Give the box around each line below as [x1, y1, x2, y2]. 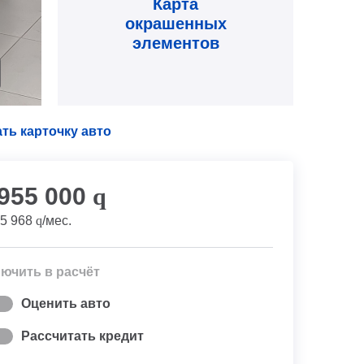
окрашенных [124, 15, 227, 33]
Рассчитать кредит [21, 329, 144, 343]
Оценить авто [21, 297, 110, 310]
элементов [132, 34, 219, 53]
